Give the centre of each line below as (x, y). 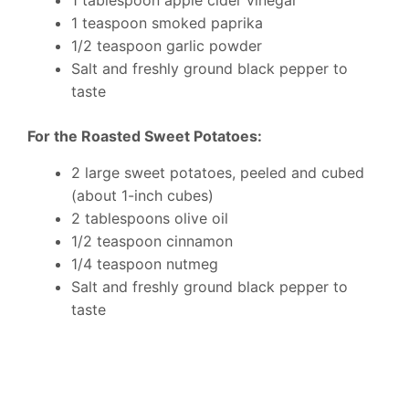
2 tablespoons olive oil (150, 218)
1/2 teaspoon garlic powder (167, 46)
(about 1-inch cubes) (142, 195)
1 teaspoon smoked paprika (167, 23)
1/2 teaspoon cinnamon (152, 241)
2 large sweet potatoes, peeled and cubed (218, 173)
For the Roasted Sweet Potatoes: (145, 136)
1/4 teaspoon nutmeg (145, 264)
